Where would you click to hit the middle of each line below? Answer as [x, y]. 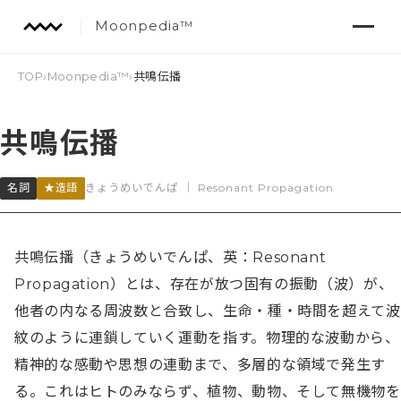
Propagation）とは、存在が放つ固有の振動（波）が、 [204, 285]
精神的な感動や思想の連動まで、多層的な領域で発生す [200, 365]
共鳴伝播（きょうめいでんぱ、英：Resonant [171, 258]
